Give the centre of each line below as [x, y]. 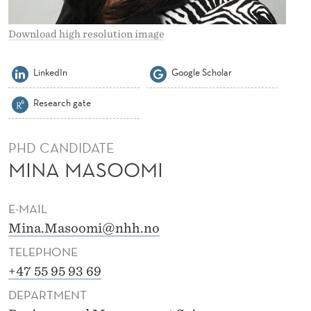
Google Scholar [201, 72]
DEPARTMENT [48, 295]
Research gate [62, 102]
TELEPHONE [43, 252]
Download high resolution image [86, 34]
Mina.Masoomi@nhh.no [84, 228]
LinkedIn [50, 72]
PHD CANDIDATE [61, 148]
